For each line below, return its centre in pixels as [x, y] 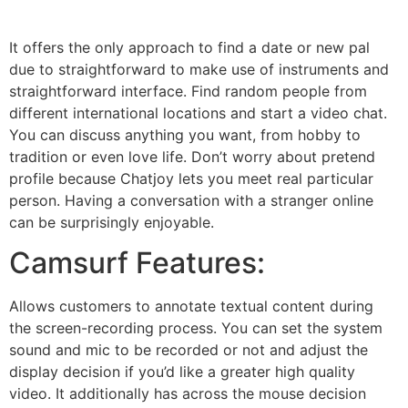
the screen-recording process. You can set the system [196, 327]
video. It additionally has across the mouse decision [188, 393]
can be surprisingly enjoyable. [112, 222]
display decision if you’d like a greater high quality [182, 371]
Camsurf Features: [137, 262]
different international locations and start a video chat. [198, 112]
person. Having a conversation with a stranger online [191, 200]
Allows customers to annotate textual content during [191, 306]
